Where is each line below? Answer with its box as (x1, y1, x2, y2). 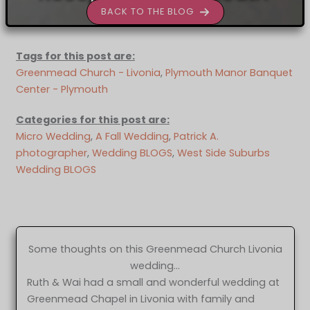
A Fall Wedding (95, 129, 169, 143)
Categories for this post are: (15, 112, 170, 127)
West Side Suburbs (176, 145, 270, 160)
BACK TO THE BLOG (100, 6, 194, 18)
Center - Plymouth (15, 82, 108, 96)
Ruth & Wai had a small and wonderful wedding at (27, 275, 280, 289)
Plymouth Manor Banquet (165, 65, 293, 80)
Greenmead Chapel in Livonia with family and (27, 291, 255, 306)
